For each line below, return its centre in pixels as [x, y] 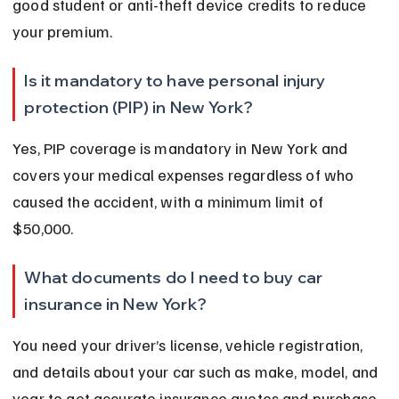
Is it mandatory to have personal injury [177, 81]
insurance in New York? [115, 305]
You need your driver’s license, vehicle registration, [190, 345]
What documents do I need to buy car [175, 278]
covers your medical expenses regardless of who [185, 175]
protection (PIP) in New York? [139, 108]
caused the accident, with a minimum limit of [170, 202]
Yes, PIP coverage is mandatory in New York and [182, 148]
